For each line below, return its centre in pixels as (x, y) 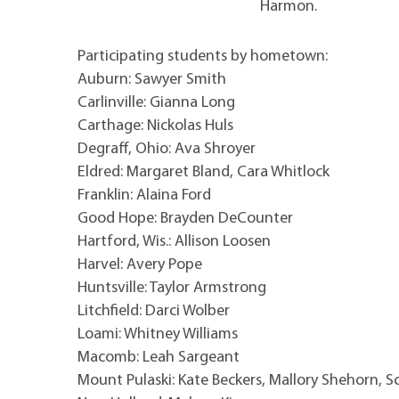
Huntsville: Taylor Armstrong (172, 288)
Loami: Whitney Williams (158, 334)
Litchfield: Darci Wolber (154, 311)
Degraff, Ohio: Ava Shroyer (167, 149)
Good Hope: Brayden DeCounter (185, 218)
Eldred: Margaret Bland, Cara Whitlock (204, 172)
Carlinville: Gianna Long (156, 102)
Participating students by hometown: (203, 56)
